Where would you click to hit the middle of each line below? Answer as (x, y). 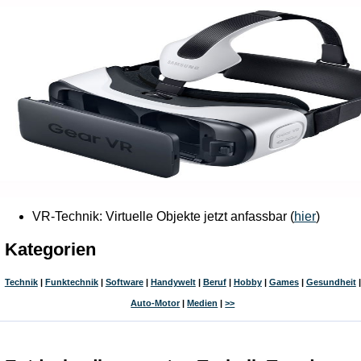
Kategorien (50, 250)
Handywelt (173, 282)
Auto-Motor (156, 303)
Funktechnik (71, 282)
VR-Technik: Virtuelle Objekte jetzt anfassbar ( (163, 217)
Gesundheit (331, 282)
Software (124, 282)
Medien (203, 303)
